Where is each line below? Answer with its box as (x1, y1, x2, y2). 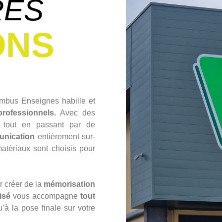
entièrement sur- (35, 132, 96, 141)
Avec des (55, 108, 96, 117)
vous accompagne (10, 191, 81, 200)
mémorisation (44, 179, 96, 188)
